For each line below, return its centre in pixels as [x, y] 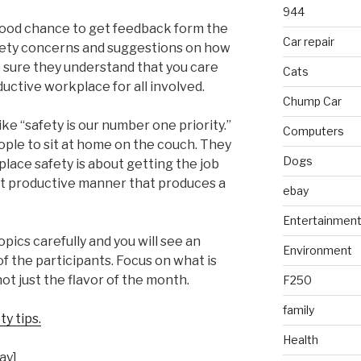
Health [300, 339]
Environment [317, 250]
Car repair [308, 41]
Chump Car [312, 101]
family [298, 309]
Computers [313, 131]
